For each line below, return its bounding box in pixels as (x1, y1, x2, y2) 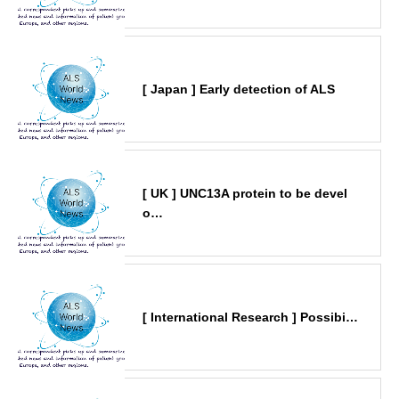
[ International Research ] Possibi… (142, 309, 358, 324)
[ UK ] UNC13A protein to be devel (142, 185, 347, 200)
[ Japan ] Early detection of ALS (142, 81, 335, 96)
